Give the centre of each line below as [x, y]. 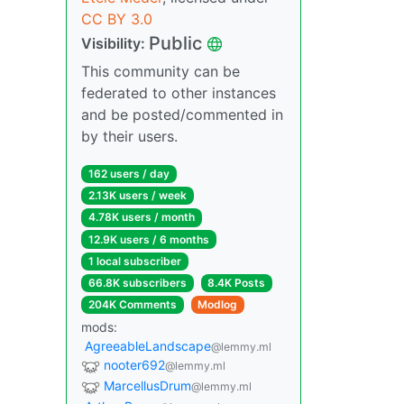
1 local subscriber [134, 261]
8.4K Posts [237, 282]
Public [175, 43]
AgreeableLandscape [148, 346]
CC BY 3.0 [117, 19]
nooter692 [134, 365]
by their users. [129, 136]
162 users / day [129, 174]
